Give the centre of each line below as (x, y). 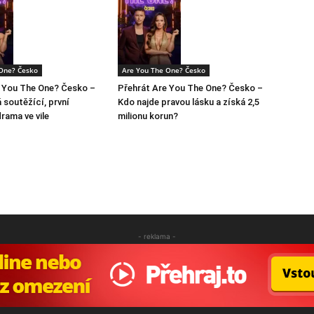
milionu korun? (148, 116)
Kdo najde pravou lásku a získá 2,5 (189, 102)
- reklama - (157, 236)
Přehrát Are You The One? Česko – (190, 88)
